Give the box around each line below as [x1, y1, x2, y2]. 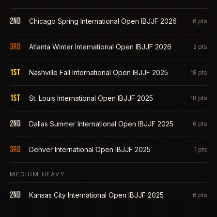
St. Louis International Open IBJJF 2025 [29, 94, 153, 102]
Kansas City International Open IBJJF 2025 [29, 191, 164, 199]
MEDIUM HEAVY [10, 170, 65, 178]
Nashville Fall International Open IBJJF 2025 [29, 68, 168, 77]
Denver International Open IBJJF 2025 [29, 145, 151, 154]
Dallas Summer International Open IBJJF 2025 [29, 120, 173, 128]
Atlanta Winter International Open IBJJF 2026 [29, 43, 171, 51]
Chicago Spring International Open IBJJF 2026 [29, 17, 177, 25]
